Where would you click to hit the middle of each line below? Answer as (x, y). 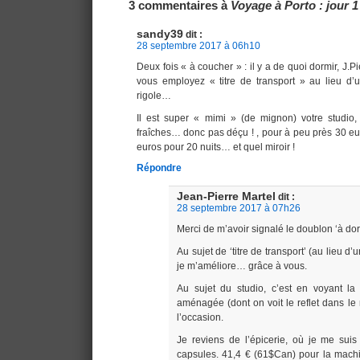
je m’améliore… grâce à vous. (242, 266)
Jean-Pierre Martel (226, 196)
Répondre (159, 168)
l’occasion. (200, 317)
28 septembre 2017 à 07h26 (239, 208)
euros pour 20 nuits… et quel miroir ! (216, 147)
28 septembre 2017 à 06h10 (198, 45)
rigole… (154, 95)
